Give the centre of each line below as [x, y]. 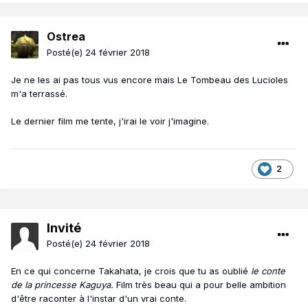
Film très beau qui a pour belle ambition [201, 285]
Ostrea [66, 37]
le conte [268, 271]
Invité [64, 228]
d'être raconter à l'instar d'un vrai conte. [99, 299]
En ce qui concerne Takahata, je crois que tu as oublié [131, 271]
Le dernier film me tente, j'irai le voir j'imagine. [110, 121]
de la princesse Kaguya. [64, 285]
